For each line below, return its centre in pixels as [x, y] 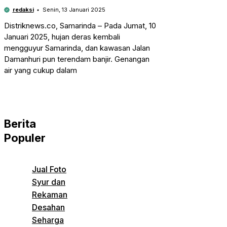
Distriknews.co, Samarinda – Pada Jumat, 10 [80, 26]
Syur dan [49, 182]
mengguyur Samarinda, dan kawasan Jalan [77, 48]
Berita [20, 124]
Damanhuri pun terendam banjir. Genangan [77, 59]
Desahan [48, 207]
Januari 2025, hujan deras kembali [62, 37]
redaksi [23, 10]
